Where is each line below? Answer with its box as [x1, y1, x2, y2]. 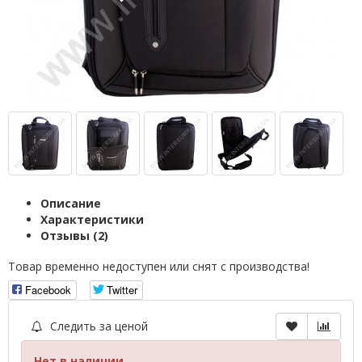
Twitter [107, 281, 137, 297]
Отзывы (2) [40, 227, 108, 243]
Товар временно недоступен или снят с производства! [8, 258, 309, 274]
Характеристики [40, 211, 144, 227]
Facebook [25, 281, 71, 297]
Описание [40, 195, 101, 211]
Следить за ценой [47, 318, 148, 334]
